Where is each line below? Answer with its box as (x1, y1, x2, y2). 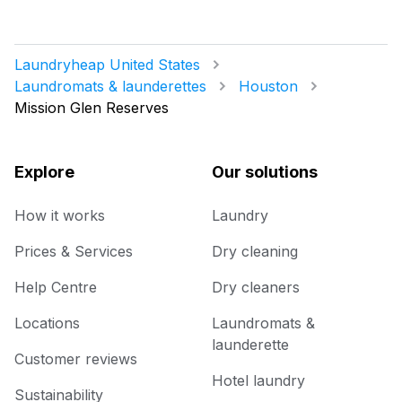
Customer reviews (14, 350, 137, 369)
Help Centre (14, 278, 97, 297)
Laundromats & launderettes (14, 77, 206, 96)
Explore (14, 162, 74, 182)
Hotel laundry (212, 371, 305, 390)
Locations (14, 314, 80, 333)
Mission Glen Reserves (14, 99, 169, 118)
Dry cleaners (212, 278, 300, 297)
